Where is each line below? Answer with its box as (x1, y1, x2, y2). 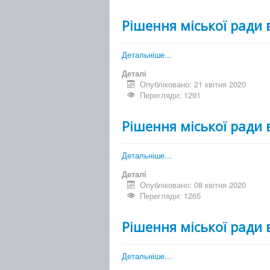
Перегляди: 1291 (140, 89, 201, 101)
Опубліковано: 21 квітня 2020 (140, 78, 246, 90)
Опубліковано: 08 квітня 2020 (140, 179, 246, 191)
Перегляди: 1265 (140, 190, 201, 202)
